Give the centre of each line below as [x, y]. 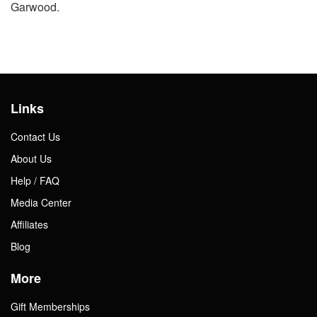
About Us [31, 158]
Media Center [41, 202]
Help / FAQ [35, 180]
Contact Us [35, 136]
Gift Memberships [50, 306]
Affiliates [29, 224]
